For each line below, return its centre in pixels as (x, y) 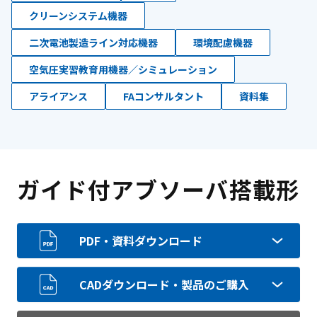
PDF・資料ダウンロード (141, 241)
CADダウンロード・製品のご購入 (164, 284)
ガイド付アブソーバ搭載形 (158, 189)
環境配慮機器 (223, 42)
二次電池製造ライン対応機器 (93, 42)
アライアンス (58, 96)
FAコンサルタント (163, 96)
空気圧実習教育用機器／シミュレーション (123, 69)
